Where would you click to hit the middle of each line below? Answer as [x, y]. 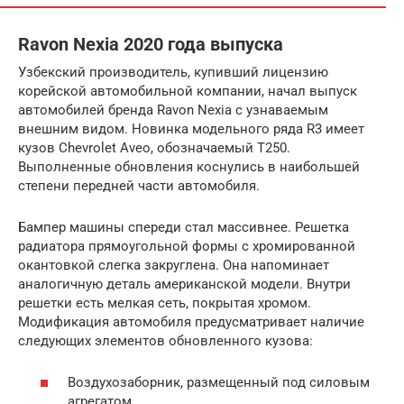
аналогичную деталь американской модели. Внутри [184, 284]
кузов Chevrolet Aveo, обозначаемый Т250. [154, 147]
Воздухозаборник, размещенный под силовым [219, 383]
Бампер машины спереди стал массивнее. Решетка [184, 227]
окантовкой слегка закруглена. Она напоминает [174, 265]
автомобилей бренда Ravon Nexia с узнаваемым [173, 110]
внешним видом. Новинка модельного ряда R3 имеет [191, 129]
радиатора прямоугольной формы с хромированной [187, 246]
